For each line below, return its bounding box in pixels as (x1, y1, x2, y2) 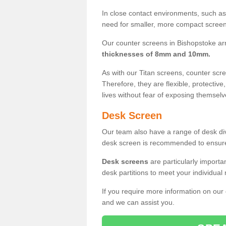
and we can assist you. (102, 198, 175, 206)
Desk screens (102, 157, 148, 165)
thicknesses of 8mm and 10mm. (102, 49, 210, 58)
